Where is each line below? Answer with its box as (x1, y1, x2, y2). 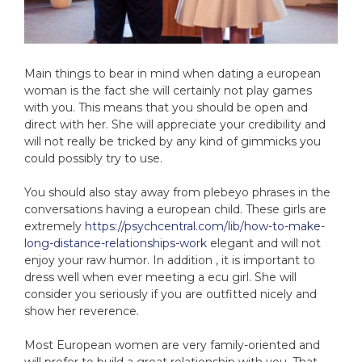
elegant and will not (207, 236, 321, 251)
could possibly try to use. (24, 151, 162, 166)
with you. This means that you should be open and (24, 100, 308, 116)
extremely (24, 219, 85, 234)
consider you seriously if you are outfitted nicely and (24, 287, 317, 302)
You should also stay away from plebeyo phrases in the (24, 185, 330, 200)
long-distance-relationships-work (24, 236, 207, 251)
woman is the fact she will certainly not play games (24, 83, 312, 99)
